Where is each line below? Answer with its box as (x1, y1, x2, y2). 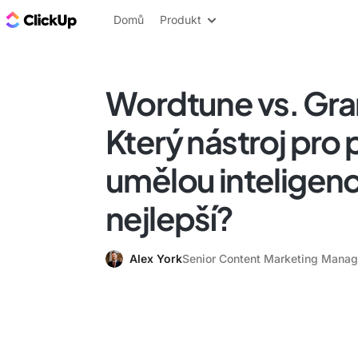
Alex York (129, 252, 182, 265)
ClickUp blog (80, 10, 161, 28)
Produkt (160, 13, 201, 26)
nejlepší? (105, 197, 233, 238)
